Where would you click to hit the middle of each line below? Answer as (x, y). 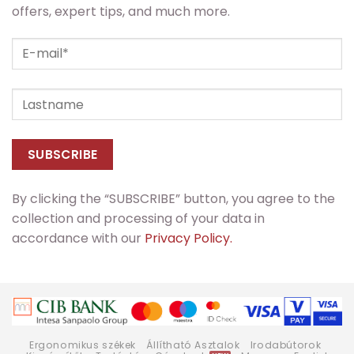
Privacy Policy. (188, 238)
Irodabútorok (286, 345)
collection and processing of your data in (138, 218)
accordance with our (78, 238)
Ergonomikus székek (82, 345)
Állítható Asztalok (193, 345)
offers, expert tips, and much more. (121, 12)
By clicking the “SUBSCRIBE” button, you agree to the (173, 198)
